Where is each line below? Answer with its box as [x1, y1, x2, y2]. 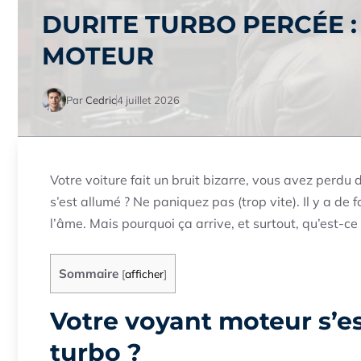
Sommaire [59, 266, 118, 281]
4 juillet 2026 [117, 93, 180, 106]
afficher [125, 267, 164, 280]
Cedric [85, 93, 116, 106]
